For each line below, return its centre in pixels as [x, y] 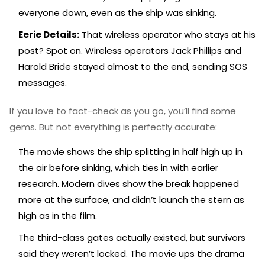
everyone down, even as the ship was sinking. [117, 13]
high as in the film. [58, 216]
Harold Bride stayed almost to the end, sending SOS [133, 67]
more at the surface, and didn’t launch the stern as [131, 200]
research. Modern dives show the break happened [129, 184]
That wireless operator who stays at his [167, 35]
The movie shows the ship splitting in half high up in [130, 152]
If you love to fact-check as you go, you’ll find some [123, 111]
